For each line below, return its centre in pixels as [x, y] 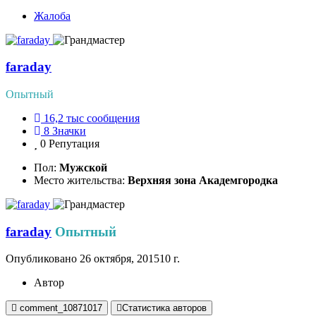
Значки [69, 130]
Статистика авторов [164, 308]
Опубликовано [43, 259]
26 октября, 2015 [120, 259]
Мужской [83, 167]
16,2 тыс [64, 118]
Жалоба [52, 16]
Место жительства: [81, 180]
